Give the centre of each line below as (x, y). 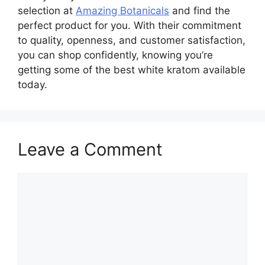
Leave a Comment (90, 149)
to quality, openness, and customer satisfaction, (132, 40)
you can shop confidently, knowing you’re (115, 55)
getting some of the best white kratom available (132, 70)
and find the (200, 10)
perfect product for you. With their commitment (130, 25)
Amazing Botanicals (122, 10)
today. (33, 84)
